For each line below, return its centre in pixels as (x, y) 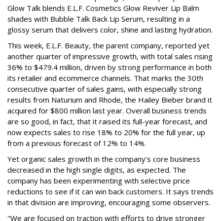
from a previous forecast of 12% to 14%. (77, 143)
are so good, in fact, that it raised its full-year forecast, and (107, 122)
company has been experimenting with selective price (99, 181)
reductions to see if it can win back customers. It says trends (110, 192)
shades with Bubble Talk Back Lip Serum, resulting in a (99, 19)
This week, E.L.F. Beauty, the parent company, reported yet (109, 46)
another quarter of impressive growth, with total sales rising (110, 56)
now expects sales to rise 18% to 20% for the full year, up (106, 132)
